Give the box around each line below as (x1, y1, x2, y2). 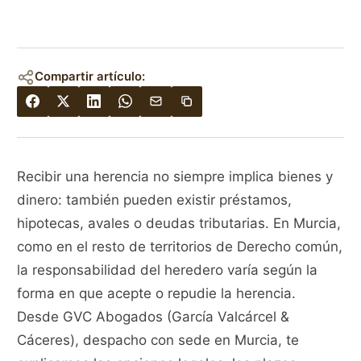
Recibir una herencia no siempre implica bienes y (17, 168, 334, 185)
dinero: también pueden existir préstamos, (17, 192, 293, 209)
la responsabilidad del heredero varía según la (17, 262, 318, 279)
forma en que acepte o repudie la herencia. (17, 285, 297, 302)
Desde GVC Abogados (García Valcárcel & (17, 309, 290, 326)
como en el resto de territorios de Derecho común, (17, 239, 343, 255)
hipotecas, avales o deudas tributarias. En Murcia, (17, 215, 342, 232)
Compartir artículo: (34, 69, 145, 85)
